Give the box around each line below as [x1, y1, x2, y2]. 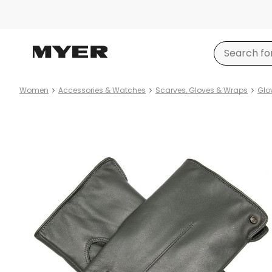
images [19, 118, 55, 132]
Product [19, 103, 59, 117]
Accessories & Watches [58, 85, 146, 95]
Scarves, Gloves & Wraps [155, 85, 248, 95]
